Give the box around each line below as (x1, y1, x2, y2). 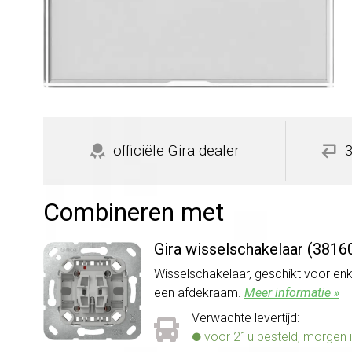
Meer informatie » (244, 284, 339, 300)
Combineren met (43, 196, 224, 227)
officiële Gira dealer (112, 141, 240, 159)
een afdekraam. (154, 284, 244, 300)
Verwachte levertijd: (192, 310, 299, 325)
